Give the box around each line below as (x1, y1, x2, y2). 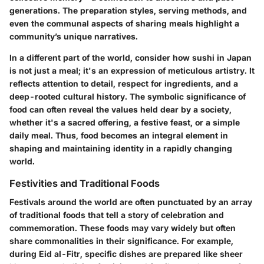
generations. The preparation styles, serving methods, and (9, 5, 247, 15)
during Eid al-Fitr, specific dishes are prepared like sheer (9, 248, 243, 259)
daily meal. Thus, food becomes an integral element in (9, 130, 228, 140)
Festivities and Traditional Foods (9, 177, 160, 189)
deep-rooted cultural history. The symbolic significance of (9, 91, 246, 101)
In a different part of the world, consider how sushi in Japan (9, 52, 252, 62)
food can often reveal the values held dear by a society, (9, 104, 232, 114)
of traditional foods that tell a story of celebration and (9, 209, 224, 220)
